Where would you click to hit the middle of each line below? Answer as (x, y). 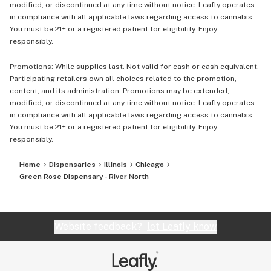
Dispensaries (72, 165)
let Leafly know (182, 227)
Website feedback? (101, 227)
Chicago (150, 165)
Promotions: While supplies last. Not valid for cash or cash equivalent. (134, 67)
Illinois (116, 165)
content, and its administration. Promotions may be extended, (119, 91)
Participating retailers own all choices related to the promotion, (123, 79)
